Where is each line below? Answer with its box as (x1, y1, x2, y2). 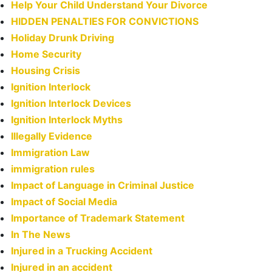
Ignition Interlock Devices (11, 97, 131, 110)
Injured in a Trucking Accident (11, 245, 152, 257)
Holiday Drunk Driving (11, 32, 114, 44)
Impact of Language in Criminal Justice (11, 179, 194, 192)
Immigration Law (11, 146, 90, 159)
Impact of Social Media (11, 195, 117, 208)
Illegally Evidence (11, 130, 92, 143)
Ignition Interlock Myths (11, 114, 123, 126)
